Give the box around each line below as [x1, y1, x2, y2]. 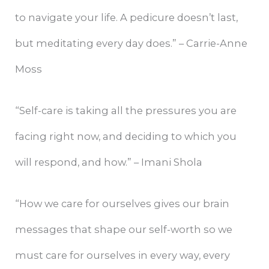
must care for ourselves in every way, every [15, 249, 231, 262]
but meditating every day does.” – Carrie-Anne [15, 37, 248, 49]
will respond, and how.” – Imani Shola [15, 156, 203, 169]
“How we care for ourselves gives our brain [15, 198, 230, 210]
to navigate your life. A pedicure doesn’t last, [15, 11, 238, 23]
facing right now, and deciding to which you [15, 130, 237, 143]
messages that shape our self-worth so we [15, 223, 233, 236]
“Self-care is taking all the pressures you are [15, 104, 237, 117]
